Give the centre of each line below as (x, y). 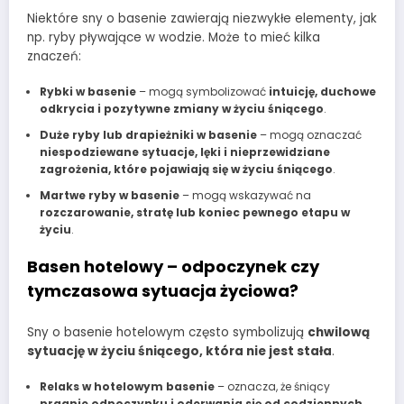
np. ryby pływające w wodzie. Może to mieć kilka (174, 37)
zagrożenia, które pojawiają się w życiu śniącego (186, 169)
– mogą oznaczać (309, 134)
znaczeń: (54, 56)
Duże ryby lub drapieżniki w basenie (148, 134)
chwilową (339, 333)
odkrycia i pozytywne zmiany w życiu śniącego (181, 108)
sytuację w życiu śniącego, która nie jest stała (179, 352)
